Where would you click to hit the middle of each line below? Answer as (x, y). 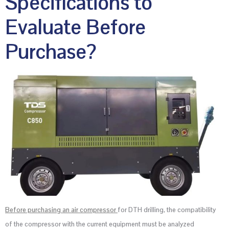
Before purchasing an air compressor (61, 210)
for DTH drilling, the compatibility (167, 210)
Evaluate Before (75, 27)
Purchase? (51, 52)
